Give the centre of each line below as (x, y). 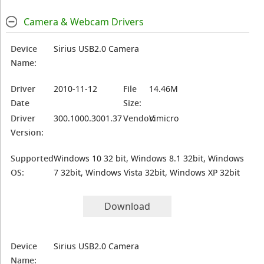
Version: (27, 132)
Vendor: (139, 118)
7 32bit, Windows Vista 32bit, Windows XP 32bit (147, 172)
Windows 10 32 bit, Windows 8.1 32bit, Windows (149, 158)
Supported (32, 158)
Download (128, 206)
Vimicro (164, 118)
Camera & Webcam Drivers (83, 22)
